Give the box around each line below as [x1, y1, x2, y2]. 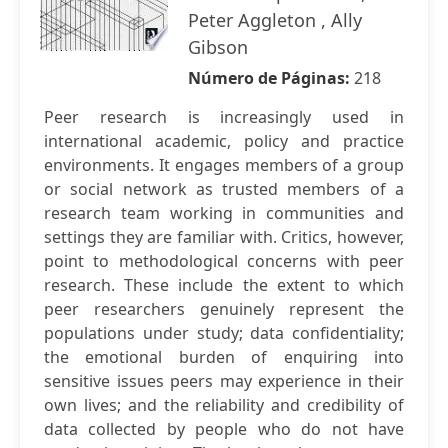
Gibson [188, 35, 248, 59]
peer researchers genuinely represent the [44, 298, 404, 320]
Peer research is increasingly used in [44, 106, 404, 128]
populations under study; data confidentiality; [44, 322, 404, 344]
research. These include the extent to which [44, 274, 404, 296]
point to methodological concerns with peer [44, 250, 404, 272]
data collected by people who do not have [44, 418, 404, 440]
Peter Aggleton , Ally [188, 8, 362, 32]
